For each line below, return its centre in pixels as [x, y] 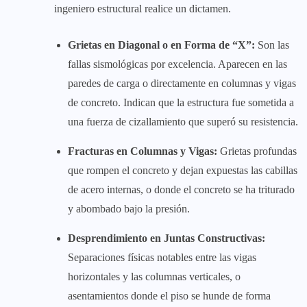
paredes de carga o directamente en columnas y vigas [182, 83]
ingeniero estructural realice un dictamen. [143, 8]
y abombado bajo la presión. [129, 208]
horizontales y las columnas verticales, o [154, 276]
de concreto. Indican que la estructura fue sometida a [181, 102]
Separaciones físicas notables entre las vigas [162, 257]
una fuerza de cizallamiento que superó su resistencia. [183, 121]
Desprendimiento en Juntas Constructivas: [167, 238]
